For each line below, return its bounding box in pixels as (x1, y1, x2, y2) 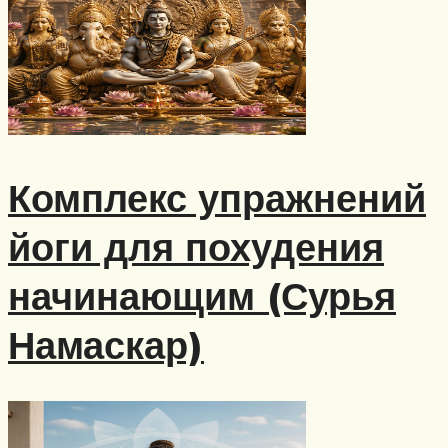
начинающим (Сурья (8, 271, 396, 321)
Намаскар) (8, 320, 204, 370)
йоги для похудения (8, 222, 384, 272)
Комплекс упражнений (8, 173, 426, 223)
